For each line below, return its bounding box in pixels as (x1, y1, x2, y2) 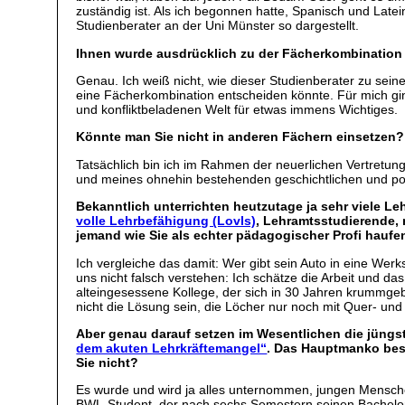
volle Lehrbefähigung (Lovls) (76, 213, 257, 229)
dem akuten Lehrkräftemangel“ (76, 340, 268, 355)
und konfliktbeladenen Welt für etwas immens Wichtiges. (76, 101, 399, 117)
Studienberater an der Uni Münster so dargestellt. (76, 18, 360, 33)
